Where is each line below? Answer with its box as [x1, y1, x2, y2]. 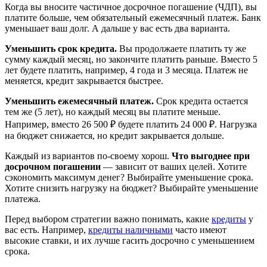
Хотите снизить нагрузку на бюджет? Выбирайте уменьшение [5, 182, 258, 193]
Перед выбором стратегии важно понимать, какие [5, 213, 212, 224]
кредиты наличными [88, 224, 173, 235]
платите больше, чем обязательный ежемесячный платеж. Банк [5, 12, 261, 23]
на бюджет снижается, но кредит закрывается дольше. [5, 130, 224, 141]
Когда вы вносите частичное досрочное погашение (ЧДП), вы [5, 1, 257, 12]
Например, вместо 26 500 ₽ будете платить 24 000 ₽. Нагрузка [5, 119, 257, 129]
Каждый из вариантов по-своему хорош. [5, 150, 172, 161]
